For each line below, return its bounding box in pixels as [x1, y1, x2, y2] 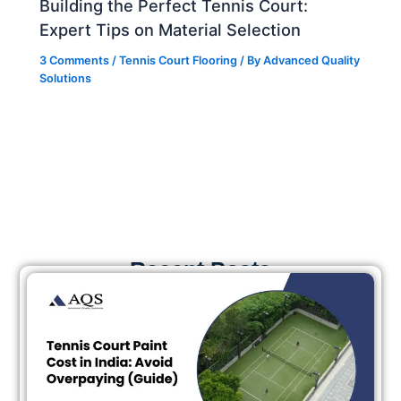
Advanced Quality [263, 53, 361, 67]
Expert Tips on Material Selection [39, 19, 302, 39]
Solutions [39, 71, 92, 85]
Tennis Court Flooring [119, 53, 238, 67]
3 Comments [39, 53, 110, 67]
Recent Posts [130, 257, 271, 282]
